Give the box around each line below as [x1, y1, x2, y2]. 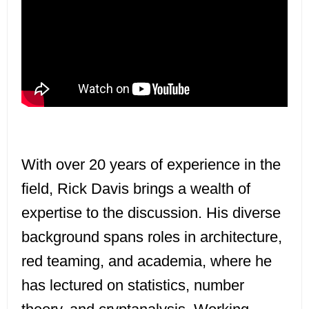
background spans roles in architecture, [21, 228, 282, 246]
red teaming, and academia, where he [21, 252, 272, 270]
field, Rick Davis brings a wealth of [21, 180, 250, 198]
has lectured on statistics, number [21, 277, 244, 295]
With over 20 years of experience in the [21, 156, 281, 174]
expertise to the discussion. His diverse [21, 204, 281, 222]
